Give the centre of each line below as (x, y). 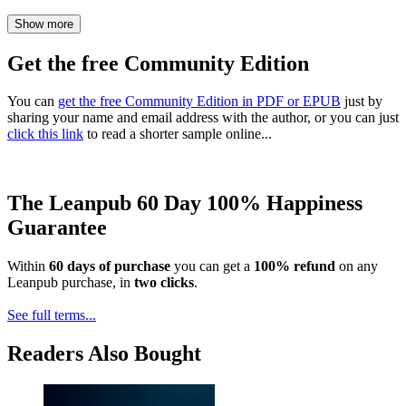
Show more (44, 24)
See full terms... (52, 315)
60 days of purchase (110, 266)
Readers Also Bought (104, 354)
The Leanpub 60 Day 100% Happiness (185, 203)
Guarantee (57, 228)
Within (28, 266)
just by (362, 101)
